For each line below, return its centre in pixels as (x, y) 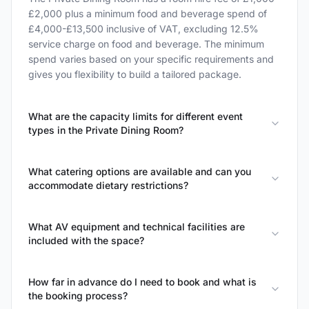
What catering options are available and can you (140, 171)
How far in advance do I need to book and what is (142, 282)
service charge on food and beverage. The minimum (146, 44)
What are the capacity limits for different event (136, 116)
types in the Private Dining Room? (106, 130)
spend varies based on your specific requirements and (151, 59)
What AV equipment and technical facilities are (137, 227)
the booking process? (78, 296)
